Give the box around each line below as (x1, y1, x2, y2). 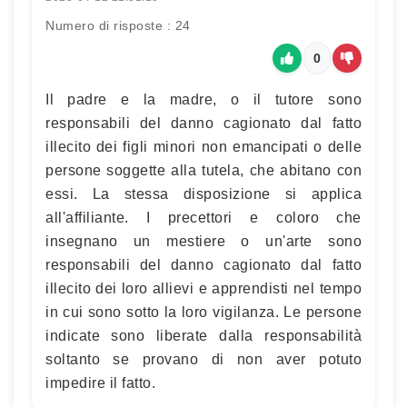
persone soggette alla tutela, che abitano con (45, 163, 362, 178)
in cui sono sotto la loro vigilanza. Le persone (45, 304, 362, 320)
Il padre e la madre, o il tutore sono (45, 92, 362, 107)
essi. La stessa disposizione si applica (45, 186, 362, 202)
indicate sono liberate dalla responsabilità (45, 328, 362, 343)
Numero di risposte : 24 (45, 18, 191, 33)
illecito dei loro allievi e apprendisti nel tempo (45, 281, 362, 296)
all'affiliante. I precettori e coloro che (45, 210, 362, 225)
